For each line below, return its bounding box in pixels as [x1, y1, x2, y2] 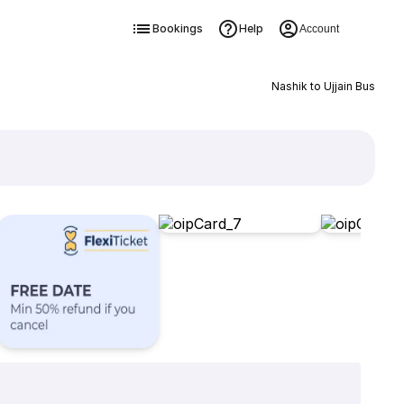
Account [298, 23, 339, 35]
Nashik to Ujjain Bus [271, 79, 375, 93]
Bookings [151, 22, 203, 35]
